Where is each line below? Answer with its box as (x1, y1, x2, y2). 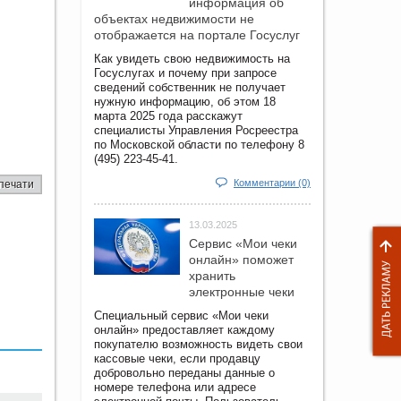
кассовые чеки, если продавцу (94, 351, 260, 365)
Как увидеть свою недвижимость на (94, 51, 290, 65)
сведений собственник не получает (94, 80, 286, 94)
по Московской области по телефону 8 (94, 137, 304, 151)
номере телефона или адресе (94, 380, 256, 394)
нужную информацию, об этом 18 (94, 94, 276, 108)
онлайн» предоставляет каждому (94, 322, 275, 337)
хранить (189, 268, 235, 283)
